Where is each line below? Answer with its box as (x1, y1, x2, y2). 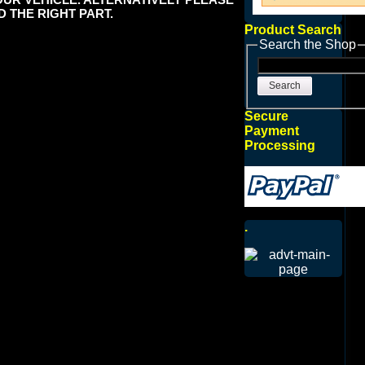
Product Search (244, 23, 341, 37)
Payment (244, 123, 299, 138)
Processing (244, 138, 315, 152)
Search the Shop (258, 37, 356, 51)
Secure (244, 108, 288, 123)
